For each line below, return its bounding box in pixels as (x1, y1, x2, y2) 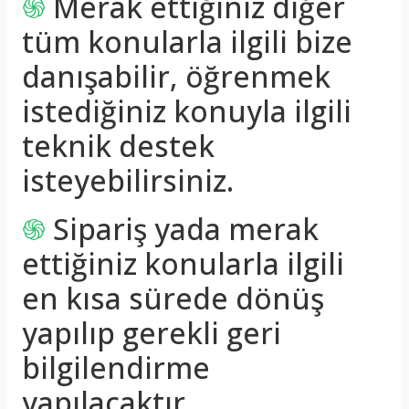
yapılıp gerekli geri (22, 313, 281, 352)
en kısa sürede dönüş (22, 278, 324, 318)
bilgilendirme (22, 348, 210, 387)
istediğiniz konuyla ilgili (22, 91, 351, 131)
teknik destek (22, 126, 215, 165)
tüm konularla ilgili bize (22, 22, 352, 61)
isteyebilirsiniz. (22, 161, 234, 200)
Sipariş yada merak (53, 209, 319, 248)
